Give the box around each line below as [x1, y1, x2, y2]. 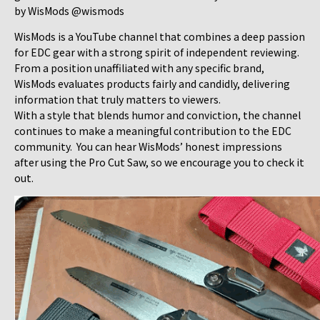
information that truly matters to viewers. [14, 91, 221, 106]
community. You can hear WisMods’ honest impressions [14, 139, 282, 154]
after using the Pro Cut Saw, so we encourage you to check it [14, 154, 304, 169]
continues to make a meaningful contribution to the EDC [14, 123, 291, 138]
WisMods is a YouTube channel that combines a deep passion [14, 29, 305, 44]
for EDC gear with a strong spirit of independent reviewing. [14, 44, 299, 59]
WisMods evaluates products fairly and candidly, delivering [14, 76, 290, 91]
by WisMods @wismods [14, 3, 124, 18]
